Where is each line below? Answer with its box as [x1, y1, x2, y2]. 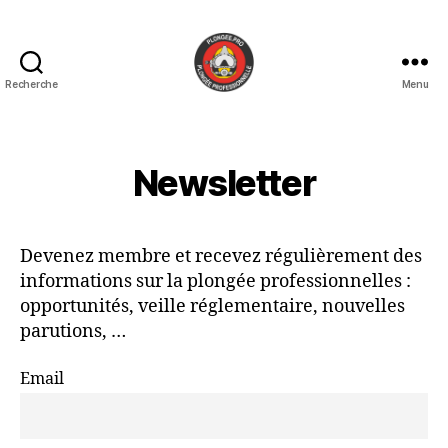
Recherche [5, 78, 58, 90]
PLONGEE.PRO [223, 90, 340, 112]
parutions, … [20, 320, 126, 343]
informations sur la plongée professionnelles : [20, 270, 411, 293]
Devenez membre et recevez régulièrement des [20, 245, 422, 268]
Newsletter [132, 161, 316, 205]
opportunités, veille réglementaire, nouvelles [20, 295, 405, 318]
